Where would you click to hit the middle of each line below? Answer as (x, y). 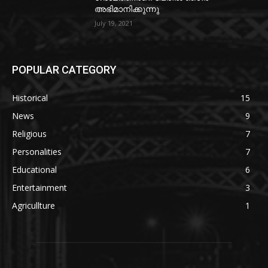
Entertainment (39, 188)
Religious (29, 134)
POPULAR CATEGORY (64, 70)
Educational (34, 170)
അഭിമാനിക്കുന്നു (127, 9)
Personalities (37, 152)
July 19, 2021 (114, 23)
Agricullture (33, 206)
